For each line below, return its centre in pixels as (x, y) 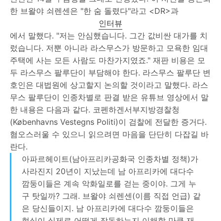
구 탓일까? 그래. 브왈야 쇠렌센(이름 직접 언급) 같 (111, 196)
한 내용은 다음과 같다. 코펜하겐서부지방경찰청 (95, 109)
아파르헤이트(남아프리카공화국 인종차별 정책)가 (110, 159)
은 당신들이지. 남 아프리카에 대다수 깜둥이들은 (108, 208)
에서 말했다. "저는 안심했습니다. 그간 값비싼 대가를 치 (109, 35)
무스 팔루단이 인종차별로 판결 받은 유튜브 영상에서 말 (109, 97)
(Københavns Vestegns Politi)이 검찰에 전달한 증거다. (108, 122)
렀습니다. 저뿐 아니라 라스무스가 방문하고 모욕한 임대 (109, 48)
